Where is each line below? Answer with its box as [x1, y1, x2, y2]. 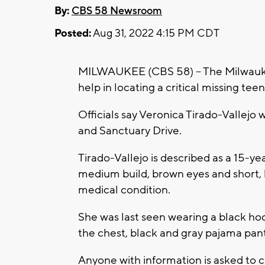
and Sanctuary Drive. [78, 123, 184, 138]
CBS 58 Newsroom [72, 4, 162, 18]
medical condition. [78, 182, 170, 197]
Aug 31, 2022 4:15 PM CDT [91, 26, 219, 40]
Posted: [54, 26, 91, 40]
